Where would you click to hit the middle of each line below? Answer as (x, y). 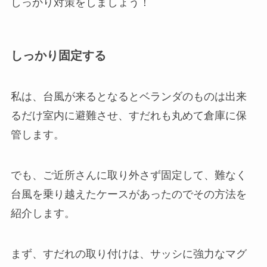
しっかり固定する (58, 55)
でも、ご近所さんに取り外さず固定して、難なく (128, 175)
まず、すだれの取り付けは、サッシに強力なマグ (128, 254)
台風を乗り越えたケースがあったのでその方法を (128, 194)
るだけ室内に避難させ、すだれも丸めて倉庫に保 (128, 115)
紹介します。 (43, 213)
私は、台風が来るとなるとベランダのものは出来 (128, 96)
